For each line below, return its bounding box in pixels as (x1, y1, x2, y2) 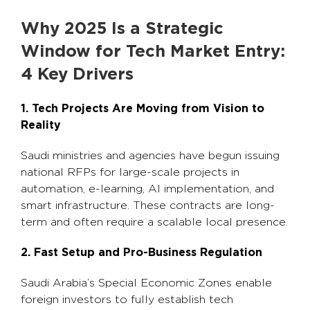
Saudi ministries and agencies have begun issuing (21, 150, 280, 161)
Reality (21, 120, 61, 131)
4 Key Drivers (21, 66, 134, 83)
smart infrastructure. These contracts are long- (21, 200, 275, 211)
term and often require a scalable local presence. (21, 217, 288, 228)
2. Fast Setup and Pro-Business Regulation (21, 247, 262, 258)
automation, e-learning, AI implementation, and (21, 183, 274, 194)
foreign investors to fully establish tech (21, 294, 233, 305)
